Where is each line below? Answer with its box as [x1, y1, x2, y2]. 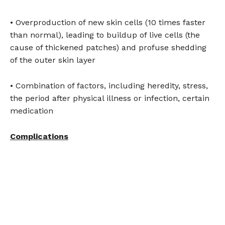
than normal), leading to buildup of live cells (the [10, 30, 200, 40]
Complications [10, 132, 68, 142]
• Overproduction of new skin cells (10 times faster [10, 18, 205, 28]
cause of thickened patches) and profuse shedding [10, 43, 206, 53]
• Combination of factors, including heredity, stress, [10, 81, 208, 91]
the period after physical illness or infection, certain [10, 93, 209, 103]
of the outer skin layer [10, 55, 95, 65]
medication [10, 106, 53, 116]
